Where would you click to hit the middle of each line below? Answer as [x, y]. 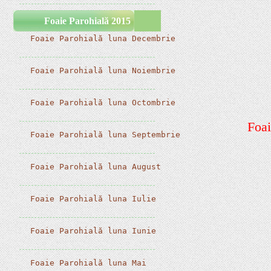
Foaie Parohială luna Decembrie [101, 38]
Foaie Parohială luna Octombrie [101, 103]
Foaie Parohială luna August [93, 167]
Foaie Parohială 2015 [87, 21]
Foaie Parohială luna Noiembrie [101, 70]
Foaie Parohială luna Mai [86, 263]
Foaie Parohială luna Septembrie [103, 135]
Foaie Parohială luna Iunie [91, 231]
